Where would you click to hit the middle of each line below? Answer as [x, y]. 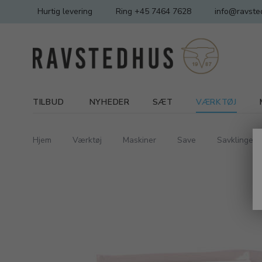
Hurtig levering [65, 11]
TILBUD [49, 102]
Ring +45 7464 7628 [154, 11]
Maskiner [139, 140]
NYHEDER [109, 102]
